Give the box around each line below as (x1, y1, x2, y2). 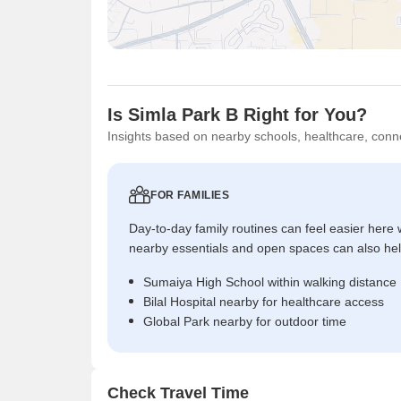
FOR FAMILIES (150, 188, 229, 201)
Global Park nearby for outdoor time (143, 313, 346, 328)
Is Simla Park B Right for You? (107, 104, 367, 124)
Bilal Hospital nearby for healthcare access (143, 294, 384, 309)
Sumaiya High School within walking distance (143, 274, 397, 289)
